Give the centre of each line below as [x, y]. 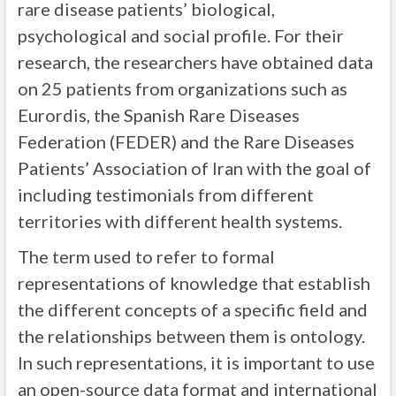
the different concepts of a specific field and [192, 309]
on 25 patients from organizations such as [182, 88]
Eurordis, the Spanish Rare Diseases [158, 115]
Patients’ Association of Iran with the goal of [194, 168]
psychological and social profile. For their [180, 35]
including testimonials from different [165, 194]
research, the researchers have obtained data [195, 62]
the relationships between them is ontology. [191, 336]
